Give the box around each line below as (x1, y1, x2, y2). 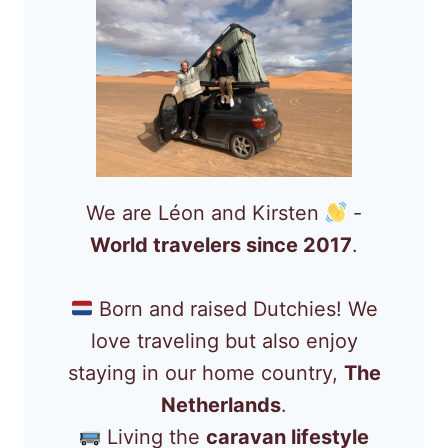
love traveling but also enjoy (90, 328, 358, 353)
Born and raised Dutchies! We (92, 296, 378, 321)
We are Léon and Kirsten (85, 200, 325, 225)
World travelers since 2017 (90, 232, 352, 257)
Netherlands (161, 392, 281, 417)
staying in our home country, (67, 360, 344, 385)
